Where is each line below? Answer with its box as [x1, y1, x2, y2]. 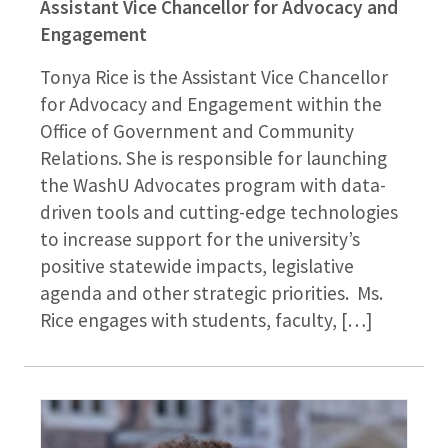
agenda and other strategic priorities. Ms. [40, 281, 383, 306]
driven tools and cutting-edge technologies [40, 200, 398, 225]
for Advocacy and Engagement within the [40, 92, 382, 117]
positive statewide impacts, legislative [40, 254, 354, 279]
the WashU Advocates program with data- [40, 173, 386, 198]
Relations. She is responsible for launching [40, 146, 387, 171]
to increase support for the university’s [40, 227, 360, 252]
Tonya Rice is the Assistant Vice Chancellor [40, 65, 388, 90]
